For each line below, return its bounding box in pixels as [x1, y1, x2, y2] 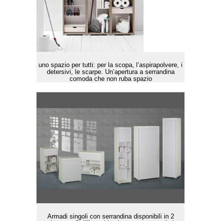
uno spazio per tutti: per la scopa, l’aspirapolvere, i [38, 61, 183, 69]
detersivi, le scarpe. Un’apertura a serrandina [46, 68, 175, 76]
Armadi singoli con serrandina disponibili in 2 [47, 212, 174, 220]
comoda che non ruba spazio [69, 75, 152, 83]
